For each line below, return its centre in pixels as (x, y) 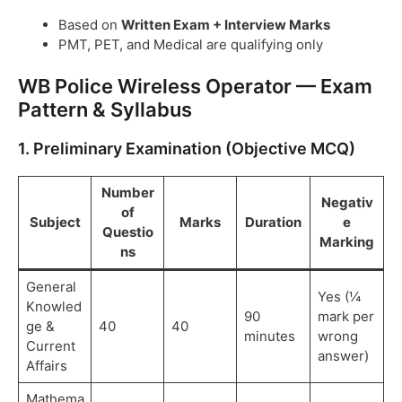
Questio (127, 232)
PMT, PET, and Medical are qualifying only (191, 44)
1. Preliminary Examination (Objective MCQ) (187, 149)
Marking (347, 242)
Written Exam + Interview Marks (226, 24)
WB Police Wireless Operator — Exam (195, 87)
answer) (343, 356)
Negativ (347, 203)
